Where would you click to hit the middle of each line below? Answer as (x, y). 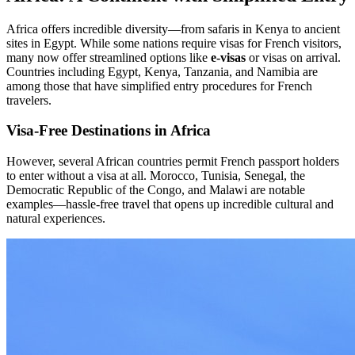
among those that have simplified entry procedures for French (159, 86)
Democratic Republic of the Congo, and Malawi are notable (156, 190)
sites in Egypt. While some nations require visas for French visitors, (174, 43)
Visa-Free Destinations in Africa (109, 131)
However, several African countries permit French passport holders (173, 162)
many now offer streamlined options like (109, 57)
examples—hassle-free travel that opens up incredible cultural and (170, 204)
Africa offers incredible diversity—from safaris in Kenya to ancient (173, 29)
